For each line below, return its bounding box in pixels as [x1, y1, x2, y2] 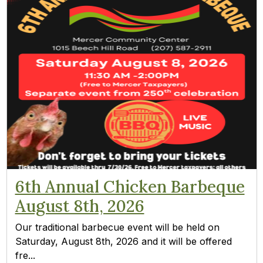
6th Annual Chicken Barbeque [15, 176, 245, 198]
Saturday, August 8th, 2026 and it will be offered [15, 235, 232, 248]
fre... [15, 249, 35, 262]
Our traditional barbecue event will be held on [15, 221, 220, 234]
